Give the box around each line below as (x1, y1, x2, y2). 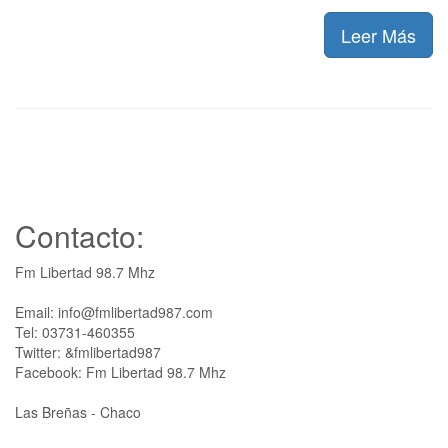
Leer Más (341, 21, 416, 48)
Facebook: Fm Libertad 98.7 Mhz (15, 361, 226, 382)
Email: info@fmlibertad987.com (15, 301, 213, 322)
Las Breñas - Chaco (15, 401, 141, 422)
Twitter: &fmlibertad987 (15, 341, 161, 362)
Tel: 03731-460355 (15, 321, 135, 342)
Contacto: (15, 213, 144, 257)
